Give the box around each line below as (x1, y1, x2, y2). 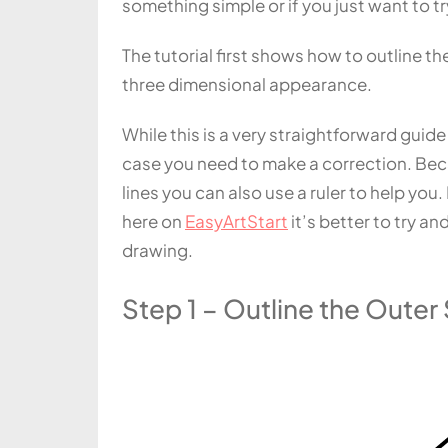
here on (122, 210, 185, 232)
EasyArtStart (185, 210, 288, 232)
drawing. (122, 239, 193, 261)
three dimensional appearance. (122, 72, 372, 95)
